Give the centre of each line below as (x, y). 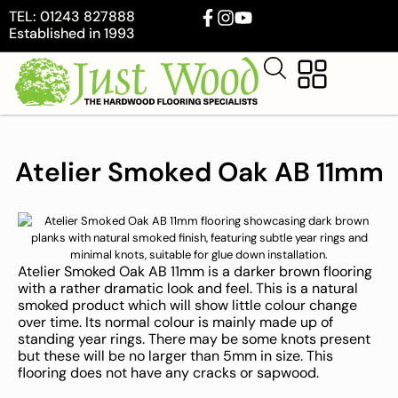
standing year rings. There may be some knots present (194, 338)
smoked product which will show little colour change (187, 305)
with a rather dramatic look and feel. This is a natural (188, 288)
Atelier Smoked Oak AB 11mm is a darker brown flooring (195, 271)
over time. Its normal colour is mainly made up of (175, 322)
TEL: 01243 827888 (72, 16)
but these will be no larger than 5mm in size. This (175, 355)
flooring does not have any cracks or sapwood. (168, 372)
